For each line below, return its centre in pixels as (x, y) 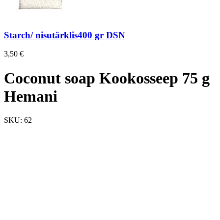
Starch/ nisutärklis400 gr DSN (65, 35)
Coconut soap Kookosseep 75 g (107, 78)
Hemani (31, 96)
